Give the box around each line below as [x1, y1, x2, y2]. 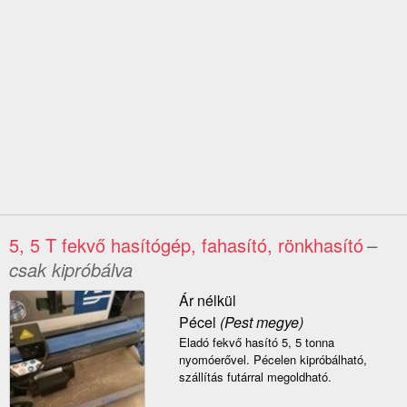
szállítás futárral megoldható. [178, 368, 332, 386]
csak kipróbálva [9, 256, 133, 283]
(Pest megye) [215, 312, 303, 333]
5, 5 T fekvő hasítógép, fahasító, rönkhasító [9, 232, 363, 259]
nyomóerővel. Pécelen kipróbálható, [178, 351, 367, 369]
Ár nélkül [178, 290, 236, 312]
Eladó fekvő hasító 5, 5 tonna [178, 333, 334, 352]
